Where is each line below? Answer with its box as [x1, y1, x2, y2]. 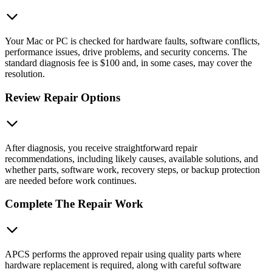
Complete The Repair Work [5, 197, 143, 211]
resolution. [5, 69, 45, 80]
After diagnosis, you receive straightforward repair [5, 142, 197, 153]
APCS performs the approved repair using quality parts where [5, 249, 241, 260]
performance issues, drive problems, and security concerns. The [5, 47, 247, 58]
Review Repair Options [5, 90, 120, 104]
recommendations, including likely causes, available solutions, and [5, 153, 258, 164]
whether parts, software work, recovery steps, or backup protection [5, 164, 260, 175]
